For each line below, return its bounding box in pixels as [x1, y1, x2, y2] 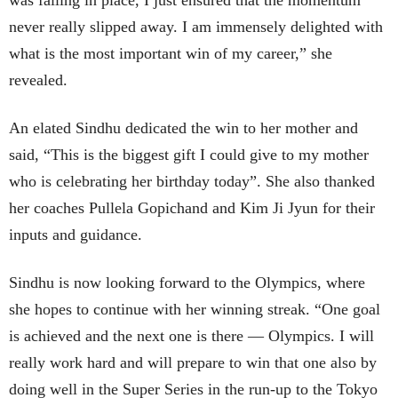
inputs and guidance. [9, 226, 142, 244]
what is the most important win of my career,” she [9, 44, 332, 63]
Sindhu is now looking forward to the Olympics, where [9, 274, 365, 292]
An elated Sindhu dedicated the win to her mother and [9, 119, 358, 138]
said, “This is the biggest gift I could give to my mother [9, 146, 369, 164]
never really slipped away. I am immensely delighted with [9, 18, 383, 36]
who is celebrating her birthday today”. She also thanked [9, 172, 375, 191]
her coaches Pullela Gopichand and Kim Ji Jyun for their [9, 199, 375, 218]
